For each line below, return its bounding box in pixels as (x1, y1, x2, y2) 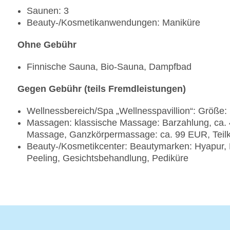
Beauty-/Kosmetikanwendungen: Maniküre (27, 17, 200, 28)
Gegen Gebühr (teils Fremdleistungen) (17, 84, 186, 94)
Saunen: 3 (27, 6, 69, 16)
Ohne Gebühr (17, 40, 76, 50)
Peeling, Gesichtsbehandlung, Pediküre (27, 153, 188, 164)
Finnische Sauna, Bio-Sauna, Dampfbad (27, 62, 191, 72)
